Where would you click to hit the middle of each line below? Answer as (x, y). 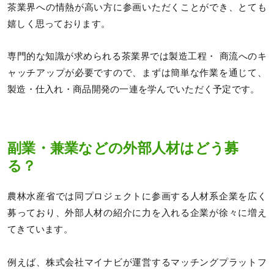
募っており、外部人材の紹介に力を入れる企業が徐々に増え (137, 213)
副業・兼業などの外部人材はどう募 (123, 148)
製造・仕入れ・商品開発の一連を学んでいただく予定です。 (134, 90)
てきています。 (40, 230)
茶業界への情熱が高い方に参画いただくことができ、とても (137, 8)
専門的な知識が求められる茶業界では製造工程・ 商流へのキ (137, 57)
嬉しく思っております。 (59, 24)
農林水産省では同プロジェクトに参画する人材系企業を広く (137, 197)
